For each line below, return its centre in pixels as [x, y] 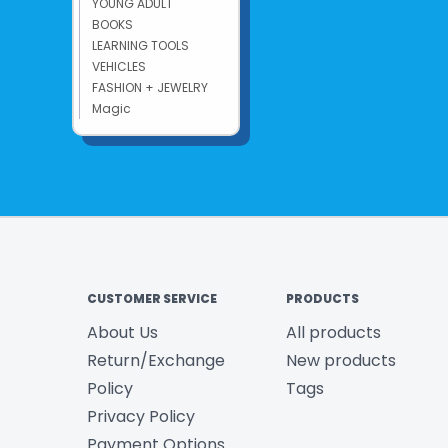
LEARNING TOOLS [140, 45]
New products [340, 360]
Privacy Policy [141, 416]
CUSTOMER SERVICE [152, 298]
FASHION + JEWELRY [150, 87]
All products [333, 332]
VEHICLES [119, 66]
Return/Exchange [156, 360]
